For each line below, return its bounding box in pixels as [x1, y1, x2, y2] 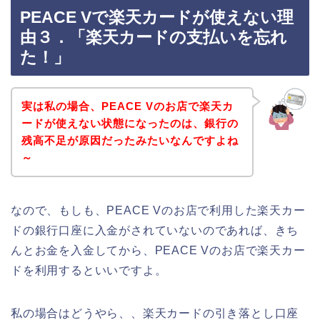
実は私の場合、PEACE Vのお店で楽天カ [21, 99, 234, 112]
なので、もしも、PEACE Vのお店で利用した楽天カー [11, 204, 306, 216]
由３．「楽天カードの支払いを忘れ [20, 28, 287, 47]
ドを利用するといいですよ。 [11, 264, 167, 276]
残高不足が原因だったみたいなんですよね [21, 134, 239, 146]
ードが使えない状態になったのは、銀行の [21, 116, 239, 129]
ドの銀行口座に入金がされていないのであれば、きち [11, 224, 299, 236]
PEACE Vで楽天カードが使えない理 [20, 8, 294, 27]
